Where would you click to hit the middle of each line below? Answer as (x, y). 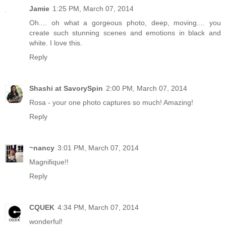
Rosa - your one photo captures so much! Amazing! (111, 103)
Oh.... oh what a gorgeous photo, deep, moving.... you (125, 23)
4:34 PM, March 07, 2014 (98, 208)
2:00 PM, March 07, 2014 (147, 89)
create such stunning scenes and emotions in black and (125, 33)
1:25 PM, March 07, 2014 (93, 9)
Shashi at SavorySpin (66, 89)
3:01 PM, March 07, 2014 (98, 148)
